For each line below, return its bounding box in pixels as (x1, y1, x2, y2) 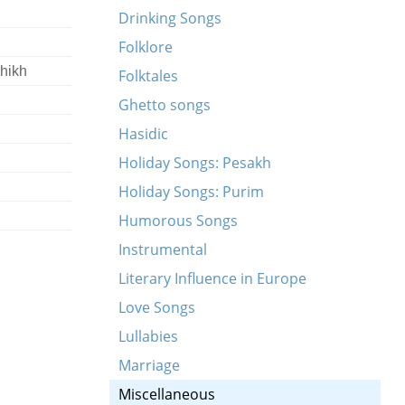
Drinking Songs (118, 8, 221, 28)
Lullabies (118, 326, 178, 346)
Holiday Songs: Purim (118, 182, 264, 202)
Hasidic (118, 124, 168, 144)
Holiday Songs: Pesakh (118, 153, 271, 173)
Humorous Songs (118, 211, 238, 231)
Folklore (118, 37, 173, 57)
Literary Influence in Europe (118, 268, 306, 288)
